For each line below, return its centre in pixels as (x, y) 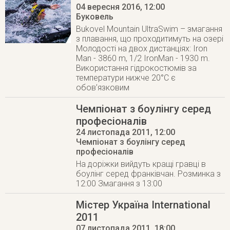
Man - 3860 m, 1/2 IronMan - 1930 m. (143, 58)
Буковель (95, 17)
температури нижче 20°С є (126, 78)
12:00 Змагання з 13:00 (119, 184)
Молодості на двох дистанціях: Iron (142, 49)
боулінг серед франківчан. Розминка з (149, 174)
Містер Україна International (143, 205)
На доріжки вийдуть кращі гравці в (141, 164)
